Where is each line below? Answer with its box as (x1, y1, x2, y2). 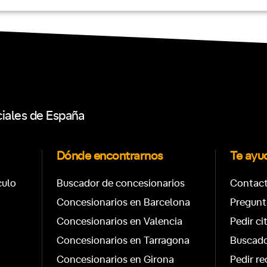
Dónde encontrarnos (56, 150, 163, 163)
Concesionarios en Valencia (56, 216, 182, 227)
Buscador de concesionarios (56, 178, 185, 189)
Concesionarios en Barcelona (56, 197, 190, 208)
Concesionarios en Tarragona (56, 235, 190, 246)
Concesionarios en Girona (56, 254, 174, 265)
